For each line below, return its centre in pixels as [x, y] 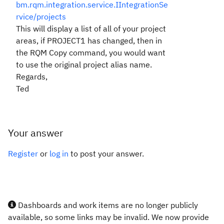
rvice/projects [41, 16]
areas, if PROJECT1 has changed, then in [89, 40]
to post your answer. [106, 153]
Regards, [32, 76]
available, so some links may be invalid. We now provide [108, 217]
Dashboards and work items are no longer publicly [107, 205]
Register [23, 153]
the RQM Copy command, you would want [91, 52]
